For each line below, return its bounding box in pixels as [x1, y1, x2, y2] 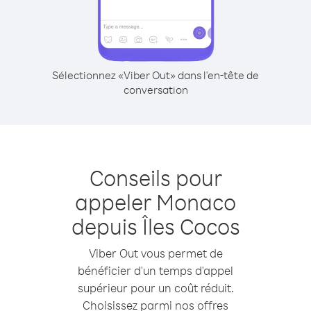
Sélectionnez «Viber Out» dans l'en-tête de [52, 68, 259, 82]
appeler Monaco [75, 187, 236, 216]
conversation [123, 83, 188, 96]
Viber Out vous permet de [88, 246, 223, 260]
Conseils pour [89, 163, 222, 192]
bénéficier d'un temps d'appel [78, 263, 233, 278]
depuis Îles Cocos [71, 212, 240, 240]
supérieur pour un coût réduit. [77, 280, 234, 295]
